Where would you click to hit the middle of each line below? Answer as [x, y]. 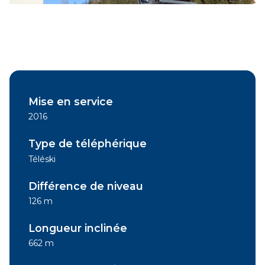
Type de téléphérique [88, 144]
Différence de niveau [86, 186]
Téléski [42, 159]
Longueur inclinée [78, 228]
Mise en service [71, 101]
